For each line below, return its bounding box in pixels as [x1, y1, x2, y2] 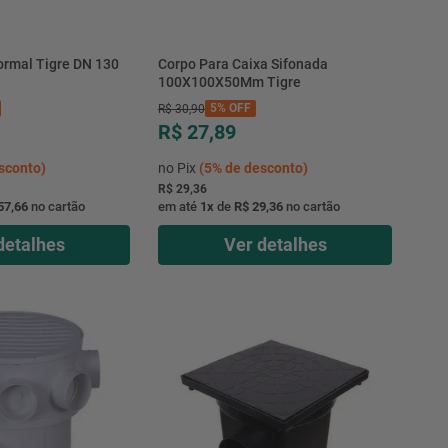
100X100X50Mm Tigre [157, 73, 301, 90]
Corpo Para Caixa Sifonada [157, 55, 328, 72]
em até [157, 198, 200, 214]
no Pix [157, 159, 199, 176]
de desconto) [221, 159, 308, 176]
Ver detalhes [223, 233, 327, 255]
